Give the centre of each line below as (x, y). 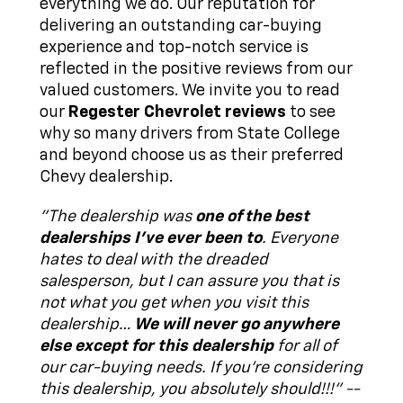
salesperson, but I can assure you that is (189, 282)
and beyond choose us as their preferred (192, 156)
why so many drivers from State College (190, 134)
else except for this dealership (157, 347)
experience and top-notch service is (174, 48)
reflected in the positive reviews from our (196, 70)
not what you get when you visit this (174, 304)
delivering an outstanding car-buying (181, 27)
